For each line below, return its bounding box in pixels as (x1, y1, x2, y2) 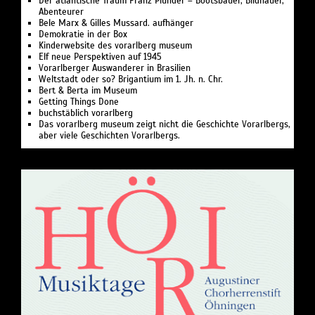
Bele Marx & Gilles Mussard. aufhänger (39, 17, 193, 29)
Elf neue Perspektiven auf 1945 (39, 51, 162, 63)
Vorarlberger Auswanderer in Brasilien (39, 62, 191, 74)
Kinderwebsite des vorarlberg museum (39, 39, 192, 51)
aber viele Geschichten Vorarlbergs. (39, 129, 180, 141)
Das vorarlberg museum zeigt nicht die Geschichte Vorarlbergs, (39, 118, 290, 130)
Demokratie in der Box (39, 28, 127, 40)
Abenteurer (39, 6, 84, 18)
